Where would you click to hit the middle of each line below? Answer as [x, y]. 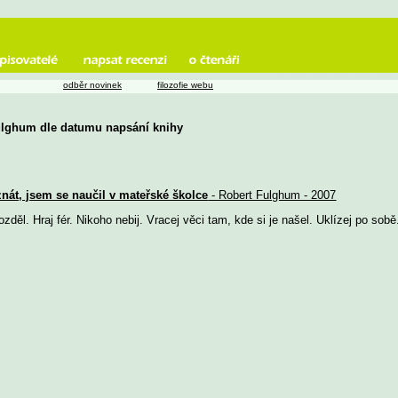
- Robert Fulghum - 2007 [272, 195]
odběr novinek [92, 85]
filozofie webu [185, 85]
